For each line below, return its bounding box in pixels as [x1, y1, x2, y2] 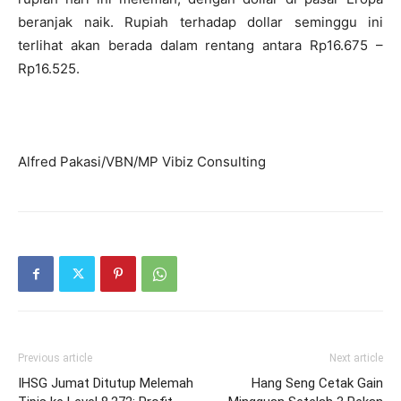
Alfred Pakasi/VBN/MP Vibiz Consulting [18, 153, 266, 170]
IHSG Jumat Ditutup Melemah [18, 375, 193, 391]
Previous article [18, 352, 92, 364]
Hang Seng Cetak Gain [252, 375, 383, 391]
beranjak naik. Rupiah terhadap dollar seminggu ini [18, 13, 383, 30]
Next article [329, 352, 383, 364]
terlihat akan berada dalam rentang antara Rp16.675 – [18, 37, 383, 54]
